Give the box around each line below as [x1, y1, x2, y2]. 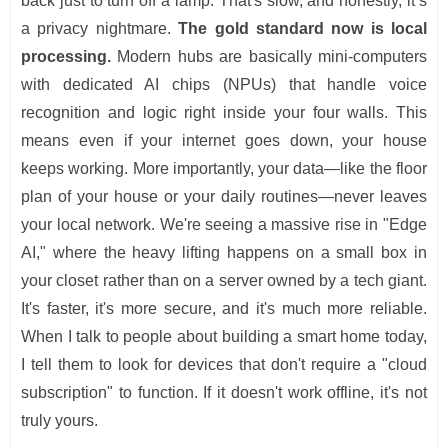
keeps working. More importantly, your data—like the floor [21, 160, 427, 178]
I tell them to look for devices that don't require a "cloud [21, 356, 427, 374]
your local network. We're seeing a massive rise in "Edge [21, 216, 427, 234]
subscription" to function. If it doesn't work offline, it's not [21, 384, 427, 402]
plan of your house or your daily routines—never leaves [21, 188, 427, 206]
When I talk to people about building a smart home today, [21, 328, 427, 346]
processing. [21, 48, 111, 66]
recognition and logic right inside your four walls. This [21, 104, 427, 122]
